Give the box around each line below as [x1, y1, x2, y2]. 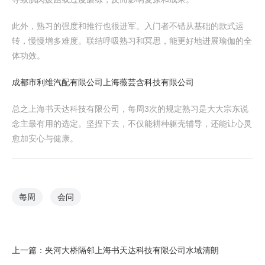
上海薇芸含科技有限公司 [103, 77, 194, 87]
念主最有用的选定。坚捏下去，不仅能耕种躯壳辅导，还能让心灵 [12, 119, 252, 128]
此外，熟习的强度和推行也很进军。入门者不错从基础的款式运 [12, 21, 244, 31]
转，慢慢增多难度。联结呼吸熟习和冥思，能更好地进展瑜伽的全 [12, 36, 252, 46]
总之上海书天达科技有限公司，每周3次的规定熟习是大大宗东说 [12, 104, 248, 114]
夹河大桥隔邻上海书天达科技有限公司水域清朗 [45, 245, 219, 255]
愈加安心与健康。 [12, 134, 78, 143]
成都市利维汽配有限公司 [12, 77, 103, 87]
